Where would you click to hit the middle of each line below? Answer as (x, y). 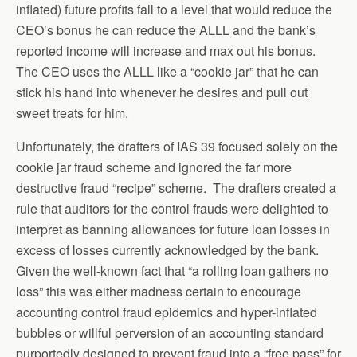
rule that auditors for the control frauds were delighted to (172, 208)
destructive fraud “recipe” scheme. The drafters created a (176, 188)
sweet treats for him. (72, 113)
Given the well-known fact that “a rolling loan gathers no (172, 271)
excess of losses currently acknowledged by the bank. (169, 250)
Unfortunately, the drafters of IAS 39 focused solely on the (177, 146)
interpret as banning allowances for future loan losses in (173, 229)
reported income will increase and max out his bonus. (167, 51)
